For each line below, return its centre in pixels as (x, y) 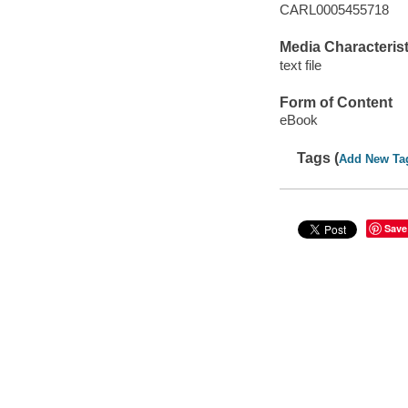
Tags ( (318, 158)
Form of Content (336, 102)
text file (300, 65)
